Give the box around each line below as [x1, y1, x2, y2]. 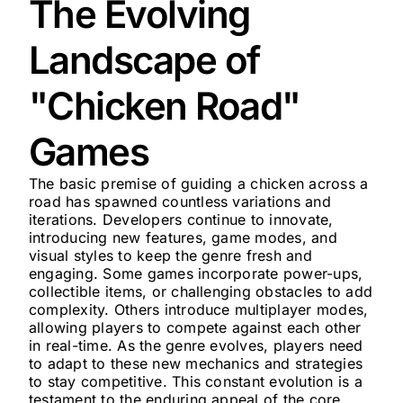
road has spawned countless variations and [28, 193, 331, 210]
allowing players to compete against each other [28, 318, 362, 336]
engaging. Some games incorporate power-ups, [28, 264, 363, 282]
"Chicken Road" [28, 83, 300, 129]
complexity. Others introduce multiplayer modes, [28, 300, 369, 318]
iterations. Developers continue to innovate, [28, 210, 334, 228]
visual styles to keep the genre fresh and [28, 246, 312, 264]
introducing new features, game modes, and [28, 228, 337, 246]
